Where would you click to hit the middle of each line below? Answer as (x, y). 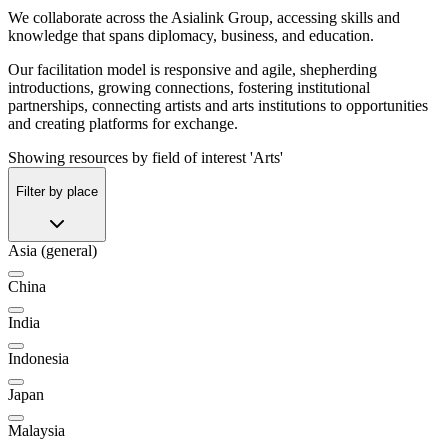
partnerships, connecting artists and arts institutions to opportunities (218, 106)
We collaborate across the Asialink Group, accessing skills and (204, 18)
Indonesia (38, 358)
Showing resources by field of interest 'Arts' (145, 158)
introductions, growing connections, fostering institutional (189, 88)
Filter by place (57, 191)
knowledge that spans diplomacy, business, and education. (191, 36)
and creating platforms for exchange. (123, 124)
